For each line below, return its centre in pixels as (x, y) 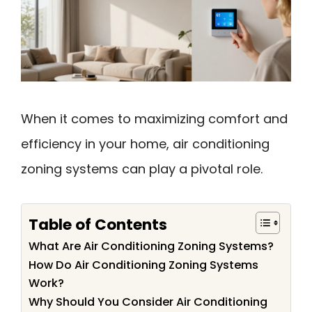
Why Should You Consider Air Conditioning (148, 302)
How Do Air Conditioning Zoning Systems (143, 265)
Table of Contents (98, 224)
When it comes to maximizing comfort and (154, 119)
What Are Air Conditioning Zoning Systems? (151, 246)
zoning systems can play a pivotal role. (142, 169)
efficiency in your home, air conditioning (145, 144)
